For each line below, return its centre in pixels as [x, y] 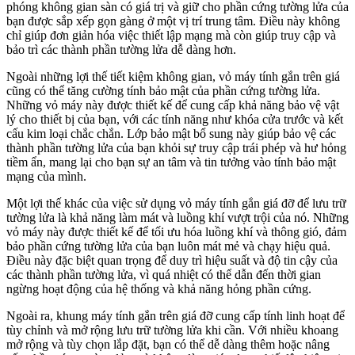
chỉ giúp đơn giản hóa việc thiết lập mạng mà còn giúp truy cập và [171, 35]
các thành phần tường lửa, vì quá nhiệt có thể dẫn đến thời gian [164, 275]
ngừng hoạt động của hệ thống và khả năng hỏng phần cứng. [159, 289]
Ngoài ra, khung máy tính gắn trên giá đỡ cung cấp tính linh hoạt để [176, 316]
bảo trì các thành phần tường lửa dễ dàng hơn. [121, 50]
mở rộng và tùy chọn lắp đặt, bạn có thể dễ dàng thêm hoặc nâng [168, 344]
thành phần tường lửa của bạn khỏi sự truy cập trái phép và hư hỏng [176, 148]
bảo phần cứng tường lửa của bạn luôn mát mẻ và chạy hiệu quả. [168, 246]
